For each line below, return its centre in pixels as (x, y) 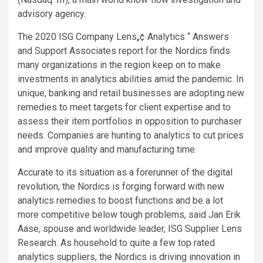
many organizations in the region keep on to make (119, 65)
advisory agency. (52, 14)
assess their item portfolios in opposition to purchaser (130, 121)
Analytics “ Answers (188, 36)
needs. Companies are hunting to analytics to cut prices (131, 135)
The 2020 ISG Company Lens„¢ (81, 36)
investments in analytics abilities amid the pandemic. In (131, 79)
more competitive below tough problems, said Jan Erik (129, 214)
